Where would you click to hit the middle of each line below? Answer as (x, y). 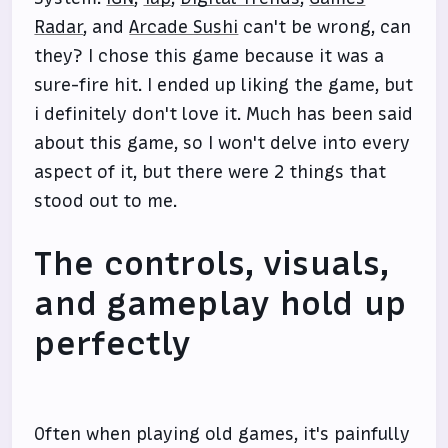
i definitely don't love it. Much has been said (224, 114)
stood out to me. (106, 201)
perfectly (113, 344)
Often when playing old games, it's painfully (222, 434)
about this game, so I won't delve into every (222, 143)
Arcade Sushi (184, 27)
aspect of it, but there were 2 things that (210, 172)
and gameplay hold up (220, 304)
